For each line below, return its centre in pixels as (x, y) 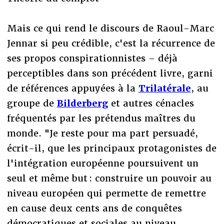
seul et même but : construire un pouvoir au (109, 178)
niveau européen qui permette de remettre (106, 193)
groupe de (32, 103)
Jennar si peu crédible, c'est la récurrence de (111, 43)
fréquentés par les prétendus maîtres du (101, 118)
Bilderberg (82, 103)
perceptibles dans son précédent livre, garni (110, 73)
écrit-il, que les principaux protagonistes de (111, 148)
